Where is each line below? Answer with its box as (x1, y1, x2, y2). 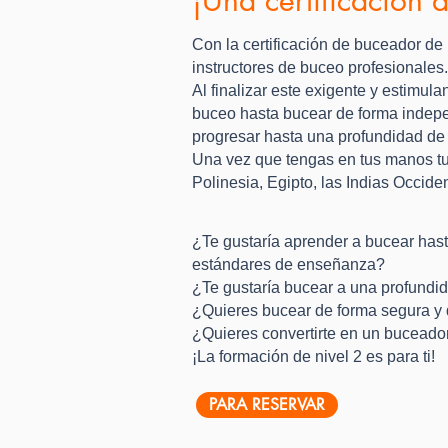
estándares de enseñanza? (192, 255, 385, 273)
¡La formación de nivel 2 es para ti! (192, 347, 435, 365)
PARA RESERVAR (209, 393, 325, 415)
